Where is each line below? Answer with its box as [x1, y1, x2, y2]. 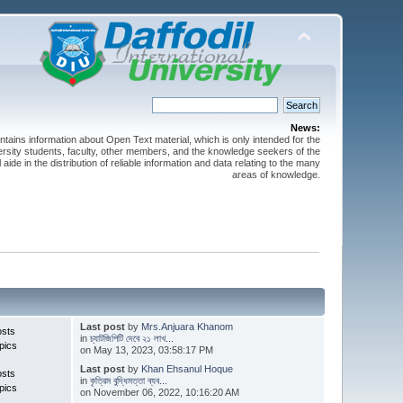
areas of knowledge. [231, 169, 320, 180]
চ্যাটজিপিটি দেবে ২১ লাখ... [89, 332, 174, 344]
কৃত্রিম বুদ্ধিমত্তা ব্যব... [89, 374, 167, 386]
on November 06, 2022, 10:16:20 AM [79, 386, 239, 398]
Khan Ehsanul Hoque [140, 363, 233, 374]
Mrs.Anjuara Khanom [140, 320, 233, 332]
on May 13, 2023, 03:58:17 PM [79, 344, 213, 355]
